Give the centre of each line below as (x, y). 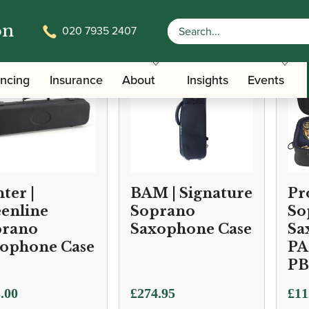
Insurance (76, 80)
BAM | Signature (191, 193)
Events (266, 80)
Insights (207, 80)
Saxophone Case (191, 229)
